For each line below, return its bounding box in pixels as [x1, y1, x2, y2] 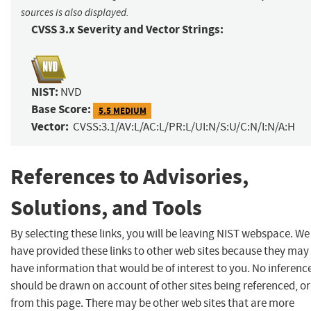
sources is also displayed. [21, 6, 129, 19]
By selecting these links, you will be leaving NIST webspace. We [10, 226, 310, 241]
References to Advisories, [10, 162, 249, 192]
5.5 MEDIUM [98, 104, 146, 117]
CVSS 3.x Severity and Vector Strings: [31, 22, 224, 38]
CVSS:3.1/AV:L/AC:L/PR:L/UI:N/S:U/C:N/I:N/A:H [73, 119, 295, 135]
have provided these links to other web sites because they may [10, 243, 309, 258]
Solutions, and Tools [10, 194, 202, 223]
